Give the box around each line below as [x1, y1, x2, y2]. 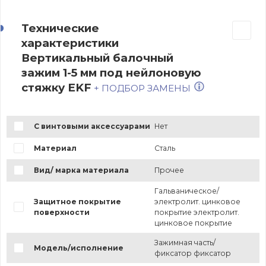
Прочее [154, 165, 184, 175]
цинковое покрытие [154, 218, 232, 227]
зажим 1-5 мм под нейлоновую [21, 65, 201, 80]
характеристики [21, 36, 119, 50]
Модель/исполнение [33, 243, 123, 252]
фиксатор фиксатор [154, 248, 231, 258]
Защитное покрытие [33, 197, 121, 206]
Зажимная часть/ [154, 237, 216, 247]
